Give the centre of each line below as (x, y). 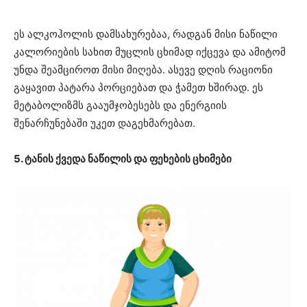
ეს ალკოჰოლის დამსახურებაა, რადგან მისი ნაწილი (146, 34)
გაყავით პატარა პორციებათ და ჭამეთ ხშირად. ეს (138, 88)
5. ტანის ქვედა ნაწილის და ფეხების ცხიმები (123, 159)
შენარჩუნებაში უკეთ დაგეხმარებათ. (105, 123)
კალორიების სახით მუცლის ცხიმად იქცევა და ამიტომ (150, 52)
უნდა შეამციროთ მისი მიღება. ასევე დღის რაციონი (143, 70)
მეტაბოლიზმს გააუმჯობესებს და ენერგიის (120, 106)
